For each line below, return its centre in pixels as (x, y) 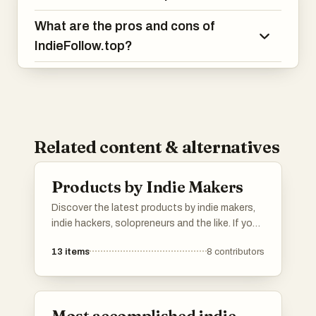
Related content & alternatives (157, 147)
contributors (239, 252)
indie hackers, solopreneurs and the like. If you (155, 224)
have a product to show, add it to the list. (144, 239)
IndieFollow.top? (84, 46)
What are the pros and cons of (124, 26)
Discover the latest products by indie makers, (153, 208)
